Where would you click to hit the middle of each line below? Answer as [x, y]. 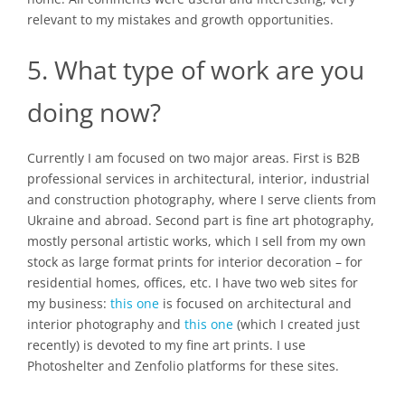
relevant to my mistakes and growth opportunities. [180, 19]
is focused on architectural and [255, 304]
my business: [69, 304]
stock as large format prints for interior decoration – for [195, 262]
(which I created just [297, 325]
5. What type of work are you [196, 69]
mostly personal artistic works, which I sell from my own [197, 241]
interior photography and [106, 325]
